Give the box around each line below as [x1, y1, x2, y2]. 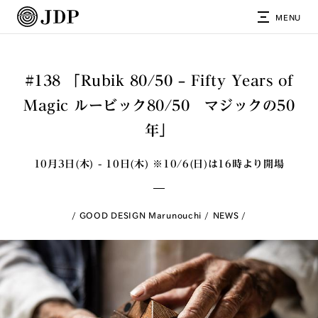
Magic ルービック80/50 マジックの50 [23, 98, 295, 112]
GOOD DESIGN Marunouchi [79, 211, 202, 219]
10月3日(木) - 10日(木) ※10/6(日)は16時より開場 [33, 159, 285, 169]
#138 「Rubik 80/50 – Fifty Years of [24, 73, 294, 87]
